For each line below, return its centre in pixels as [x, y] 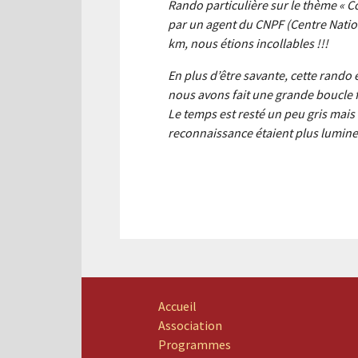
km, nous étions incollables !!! [249, 43]
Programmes [195, 345]
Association [190, 326]
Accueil [177, 306]
